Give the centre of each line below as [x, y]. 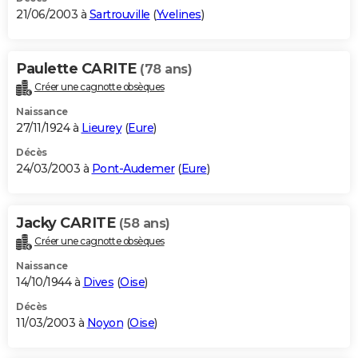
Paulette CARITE [78, 68]
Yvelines [179, 14]
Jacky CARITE [68, 223]
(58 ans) [144, 223]
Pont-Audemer [133, 168]
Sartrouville [119, 14]
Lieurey [101, 127]
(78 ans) [166, 69]
